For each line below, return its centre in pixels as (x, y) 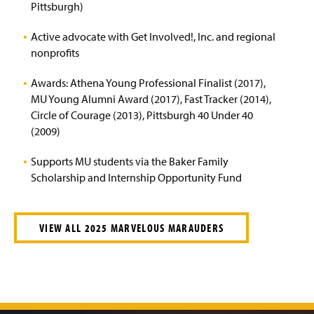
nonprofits (55, 53)
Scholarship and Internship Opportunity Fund (136, 177)
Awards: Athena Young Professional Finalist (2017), (148, 83)
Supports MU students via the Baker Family (130, 161)
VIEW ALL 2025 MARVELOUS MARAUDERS (132, 228)
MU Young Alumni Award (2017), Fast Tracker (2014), (151, 99)
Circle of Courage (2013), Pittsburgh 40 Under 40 (142, 115)
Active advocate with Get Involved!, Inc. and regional (153, 36)
